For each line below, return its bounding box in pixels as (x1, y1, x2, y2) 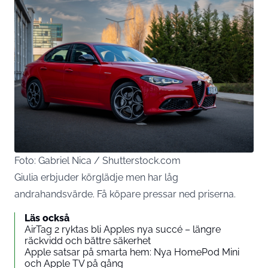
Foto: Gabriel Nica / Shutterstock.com (14, 155, 181, 167)
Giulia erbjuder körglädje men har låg (14, 172, 178, 184)
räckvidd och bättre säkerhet (25, 235, 151, 247)
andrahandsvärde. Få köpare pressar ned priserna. (14, 188, 236, 200)
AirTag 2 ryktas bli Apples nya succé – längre (25, 224, 221, 236)
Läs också (25, 212, 69, 224)
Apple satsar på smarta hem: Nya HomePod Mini (25, 246, 239, 258)
